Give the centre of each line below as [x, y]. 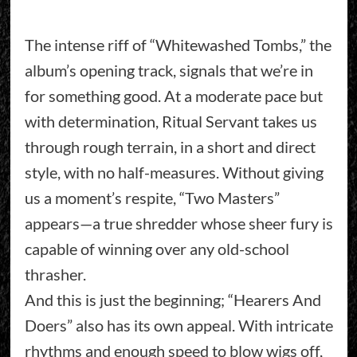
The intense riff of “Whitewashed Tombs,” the [178, 45]
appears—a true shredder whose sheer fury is [178, 224]
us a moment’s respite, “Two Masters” [152, 198]
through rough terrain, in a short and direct [170, 147]
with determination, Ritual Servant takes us [171, 122]
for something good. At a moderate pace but [173, 96]
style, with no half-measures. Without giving [174, 173]
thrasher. [55, 275]
